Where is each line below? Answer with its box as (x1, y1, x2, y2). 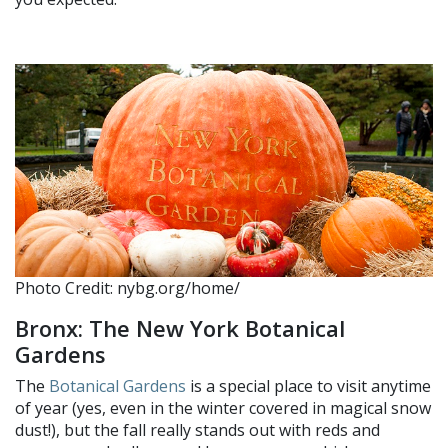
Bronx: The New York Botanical (15, 313, 345, 344)
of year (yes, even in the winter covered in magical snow (15, 397, 431, 420)
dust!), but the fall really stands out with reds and (15, 419, 380, 442)
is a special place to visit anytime (186, 375, 431, 398)
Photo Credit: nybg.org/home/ (15, 277, 240, 300)
